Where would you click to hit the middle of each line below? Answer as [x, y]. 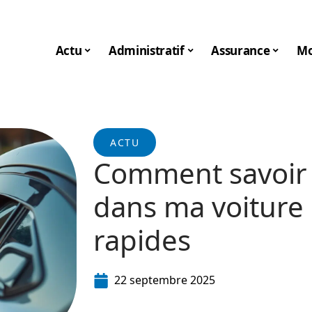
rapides [142, 240]
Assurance [241, 50]
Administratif [147, 50]
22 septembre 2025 [165, 280]
